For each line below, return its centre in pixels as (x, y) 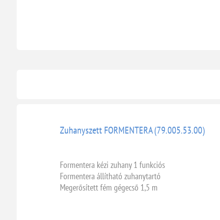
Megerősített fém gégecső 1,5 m (109, 187)
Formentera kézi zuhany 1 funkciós (112, 165)
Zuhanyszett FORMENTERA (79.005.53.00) (132, 130)
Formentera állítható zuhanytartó (110, 176)
